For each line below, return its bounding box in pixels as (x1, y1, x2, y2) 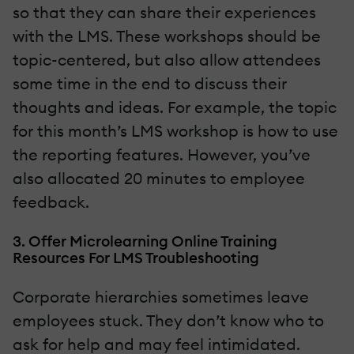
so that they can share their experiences (13, 2, 316, 22)
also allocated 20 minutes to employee (13, 168, 305, 188)
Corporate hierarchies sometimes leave (13, 286, 309, 307)
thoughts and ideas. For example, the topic (13, 96, 337, 117)
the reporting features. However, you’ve (13, 144, 311, 164)
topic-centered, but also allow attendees (13, 49, 321, 70)
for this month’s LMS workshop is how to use (13, 120, 338, 141)
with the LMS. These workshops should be (13, 25, 321, 46)
